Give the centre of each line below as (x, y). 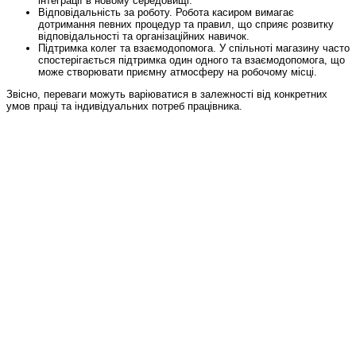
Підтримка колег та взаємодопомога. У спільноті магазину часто (194, 48)
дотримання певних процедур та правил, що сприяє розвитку (186, 24)
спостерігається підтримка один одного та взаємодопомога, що (192, 60)
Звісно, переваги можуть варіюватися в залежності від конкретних (167, 94)
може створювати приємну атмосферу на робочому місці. (178, 72)
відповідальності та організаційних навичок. (144, 36)
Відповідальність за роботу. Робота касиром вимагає (166, 12)
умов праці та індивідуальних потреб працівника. (124, 106)
